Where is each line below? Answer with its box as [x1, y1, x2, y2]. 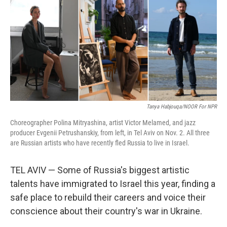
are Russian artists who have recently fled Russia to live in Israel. [10, 138, 190, 147]
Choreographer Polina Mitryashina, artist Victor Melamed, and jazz [10, 118, 196, 127]
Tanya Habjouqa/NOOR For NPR [146, 103, 217, 110]
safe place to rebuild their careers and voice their [10, 192, 206, 203]
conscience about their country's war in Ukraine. [10, 205, 202, 216]
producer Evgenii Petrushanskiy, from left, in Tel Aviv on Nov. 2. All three [10, 128, 210, 137]
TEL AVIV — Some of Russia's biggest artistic [10, 164, 190, 175]
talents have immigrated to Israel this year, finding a [10, 178, 215, 189]
